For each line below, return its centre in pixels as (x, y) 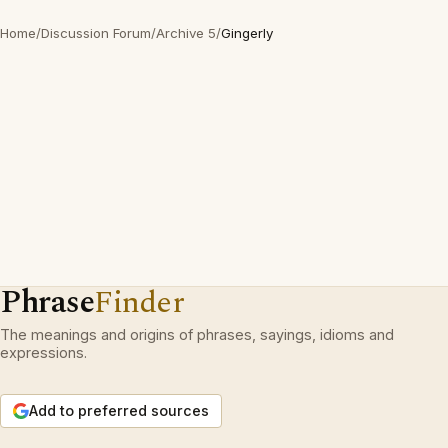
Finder (139, 302)
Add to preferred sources (119, 410)
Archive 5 (186, 33)
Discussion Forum (96, 33)
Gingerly (247, 33)
